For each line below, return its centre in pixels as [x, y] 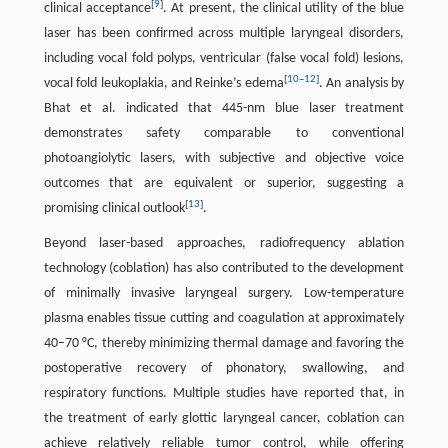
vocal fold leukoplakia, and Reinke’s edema [163, 83]
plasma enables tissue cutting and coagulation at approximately [224, 318]
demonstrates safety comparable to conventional [224, 133]
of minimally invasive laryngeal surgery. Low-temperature [224, 293]
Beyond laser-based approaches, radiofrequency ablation [224, 243]
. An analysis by [361, 83]
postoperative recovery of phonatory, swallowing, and [224, 368]
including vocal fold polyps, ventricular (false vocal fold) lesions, [224, 58]
